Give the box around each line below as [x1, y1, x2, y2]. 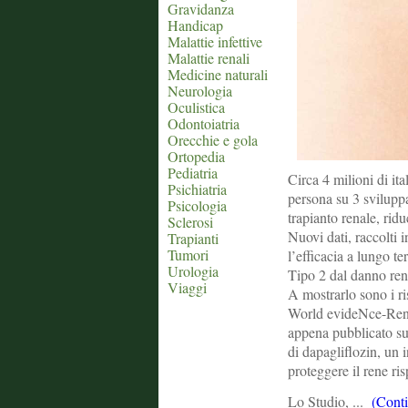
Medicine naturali [168, 65, 268, 84]
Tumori [168, 245, 209, 264]
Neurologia [168, 81, 232, 100]
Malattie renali [168, 48, 250, 67]
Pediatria [168, 163, 218, 182]
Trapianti [168, 229, 219, 248]
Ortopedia [168, 147, 225, 166]
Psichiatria [168, 179, 227, 199]
